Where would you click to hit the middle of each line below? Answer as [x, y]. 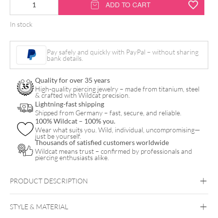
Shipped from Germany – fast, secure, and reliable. [108, 112]
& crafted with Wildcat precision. [82, 95]
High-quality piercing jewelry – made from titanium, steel [117, 89]
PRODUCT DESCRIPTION [49, 181]
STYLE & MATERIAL [39, 207]
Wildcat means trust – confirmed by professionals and [114, 151]
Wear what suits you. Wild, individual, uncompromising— [118, 130]
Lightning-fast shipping [70, 104]
